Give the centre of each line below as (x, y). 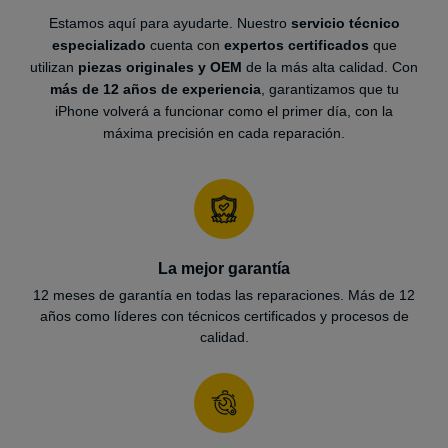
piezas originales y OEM (160, 66)
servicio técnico (345, 22)
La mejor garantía (224, 268)
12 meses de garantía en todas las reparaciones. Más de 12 (224, 294)
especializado (98, 44)
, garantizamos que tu (329, 88)
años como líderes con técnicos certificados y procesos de (224, 315)
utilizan (54, 66)
